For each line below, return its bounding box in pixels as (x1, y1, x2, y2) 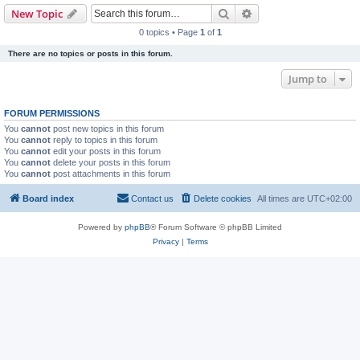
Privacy (152, 236, 179, 246)
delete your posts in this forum (51, 157, 170, 167)
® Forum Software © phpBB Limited (150, 222, 282, 231)
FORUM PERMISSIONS (4, 108, 100, 118)
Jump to (288, 72, 327, 86)
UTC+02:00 (307, 193, 352, 203)
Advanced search (253, 6, 337, 20)
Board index (22, 193, 74, 203)
